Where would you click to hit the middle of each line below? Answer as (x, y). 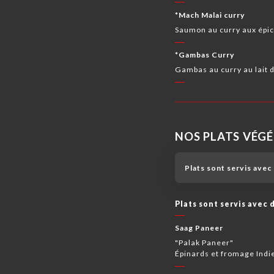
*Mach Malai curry (210, 15)
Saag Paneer (199, 228)
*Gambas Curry (205, 54)
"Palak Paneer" (205, 243)
